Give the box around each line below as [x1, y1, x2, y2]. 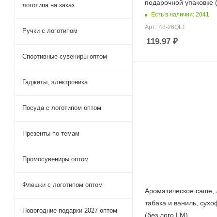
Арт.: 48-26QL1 [145, 23, 186, 31]
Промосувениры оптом [22, 155, 89, 163]
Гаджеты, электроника [22, 78, 88, 86]
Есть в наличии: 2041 [151, 11, 209, 18]
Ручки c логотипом [22, 27, 77, 34]
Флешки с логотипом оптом [22, 181, 103, 188]
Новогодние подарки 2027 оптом [22, 206, 117, 214]
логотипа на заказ [22, 1, 75, 9]
